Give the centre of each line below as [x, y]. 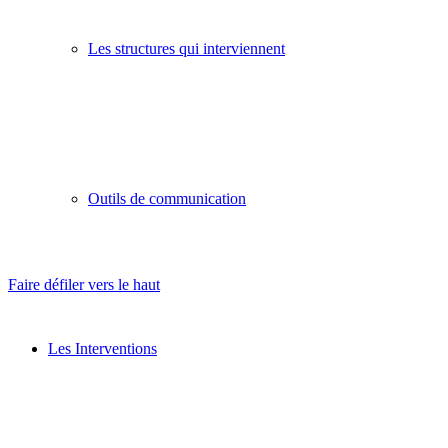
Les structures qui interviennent [186, 48]
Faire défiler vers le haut [84, 284]
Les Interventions [102, 348]
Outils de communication [167, 198]
